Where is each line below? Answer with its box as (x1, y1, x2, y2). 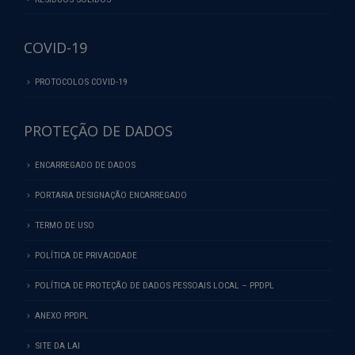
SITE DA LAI (35, 339, 80, 351)
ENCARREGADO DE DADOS (35, 159, 136, 171)
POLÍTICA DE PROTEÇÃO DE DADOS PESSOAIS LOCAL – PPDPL (35, 279, 274, 291)
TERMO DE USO (35, 219, 94, 231)
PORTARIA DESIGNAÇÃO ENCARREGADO (35, 189, 187, 201)
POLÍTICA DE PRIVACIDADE (35, 250, 137, 261)
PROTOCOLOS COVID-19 (35, 76, 128, 88)
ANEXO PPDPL (35, 309, 89, 321)
